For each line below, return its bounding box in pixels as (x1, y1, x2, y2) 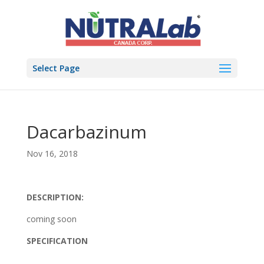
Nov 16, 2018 (26, 148, 78, 159)
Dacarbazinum (26, 120, 147, 144)
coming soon (26, 213, 77, 225)
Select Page (32, 62, 80, 74)
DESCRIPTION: (26, 192, 84, 203)
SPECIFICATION (26, 235, 88, 246)
